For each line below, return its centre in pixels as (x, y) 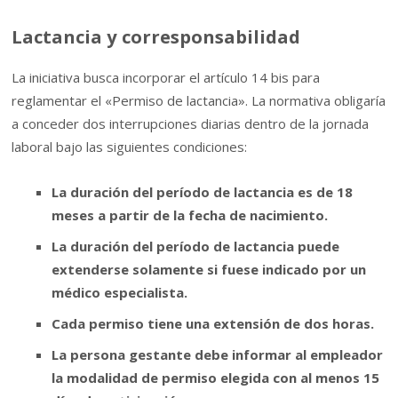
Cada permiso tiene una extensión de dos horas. (213, 323)
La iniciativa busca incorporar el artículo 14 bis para (166, 78)
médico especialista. (120, 292)
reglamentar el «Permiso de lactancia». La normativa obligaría (199, 101)
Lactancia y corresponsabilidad (156, 37)
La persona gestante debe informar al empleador (218, 354)
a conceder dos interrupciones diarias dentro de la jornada (191, 124)
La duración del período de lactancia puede (196, 246)
